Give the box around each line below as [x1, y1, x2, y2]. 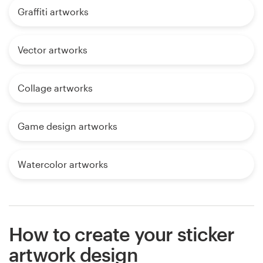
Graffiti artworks [18, 6, 89, 18]
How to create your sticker [9, 223, 235, 245]
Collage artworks [18, 82, 93, 94]
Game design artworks [18, 120, 117, 132]
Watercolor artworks [18, 159, 108, 170]
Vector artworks [18, 44, 87, 56]
